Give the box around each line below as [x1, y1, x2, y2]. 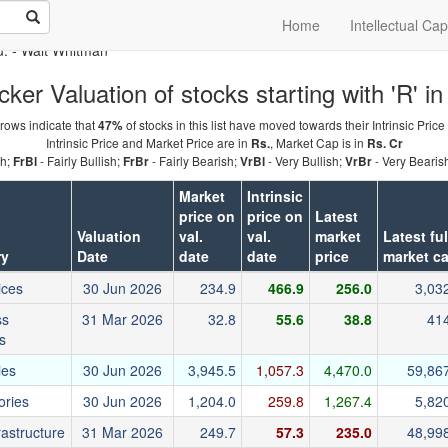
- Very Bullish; [265, 152, 345, 169]
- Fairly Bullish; [37, 152, 123, 169]
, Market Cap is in [269, 134, 367, 151]
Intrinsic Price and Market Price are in [45, 134, 251, 151]
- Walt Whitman [12, 40, 108, 60]
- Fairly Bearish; [149, 152, 240, 169]
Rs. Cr [366, 135, 403, 152]
